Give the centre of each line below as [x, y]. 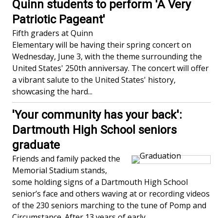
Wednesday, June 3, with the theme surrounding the [107, 57]
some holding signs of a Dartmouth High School [100, 182]
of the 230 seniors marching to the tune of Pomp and [109, 206]
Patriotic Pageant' [59, 20]
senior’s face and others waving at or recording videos [111, 194]
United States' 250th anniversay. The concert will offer [110, 68]
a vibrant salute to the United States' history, [94, 80]
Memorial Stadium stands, [60, 171]
